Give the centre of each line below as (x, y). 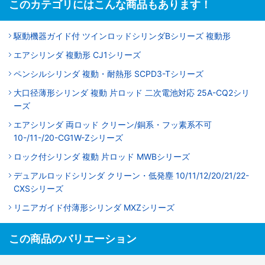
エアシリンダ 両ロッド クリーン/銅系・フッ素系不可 (113, 124)
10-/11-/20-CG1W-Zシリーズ (68, 137)
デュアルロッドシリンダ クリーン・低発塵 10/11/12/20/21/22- (131, 175)
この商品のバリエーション (73, 238)
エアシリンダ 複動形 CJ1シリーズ (77, 54)
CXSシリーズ (38, 188)
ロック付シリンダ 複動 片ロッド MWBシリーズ (102, 156)
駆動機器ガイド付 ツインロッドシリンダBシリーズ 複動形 (122, 35)
